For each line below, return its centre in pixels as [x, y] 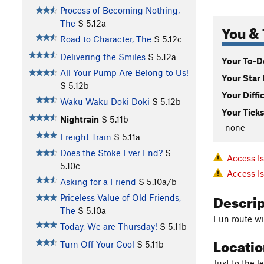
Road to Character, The [105, 39]
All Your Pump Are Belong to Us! [124, 73]
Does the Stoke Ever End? [111, 153]
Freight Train [85, 137]
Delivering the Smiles [103, 57]
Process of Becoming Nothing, [120, 10]
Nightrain [79, 119]
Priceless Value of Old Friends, [120, 198]
